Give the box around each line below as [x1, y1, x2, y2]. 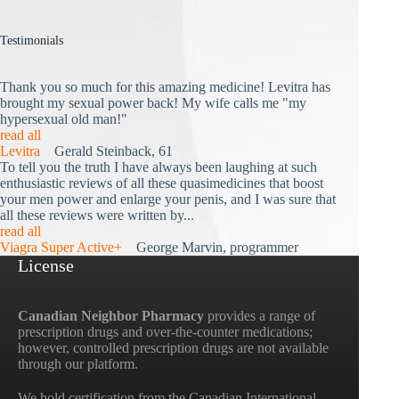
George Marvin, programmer [122, 239, 298, 255]
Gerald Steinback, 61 [40, 142, 173, 159]
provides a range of [204, 307, 315, 323]
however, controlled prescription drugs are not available [18, 339, 329, 355]
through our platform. [18, 355, 138, 371]
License [18, 255, 74, 275]
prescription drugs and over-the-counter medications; [18, 323, 313, 339]
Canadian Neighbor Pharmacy [18, 307, 204, 323]
